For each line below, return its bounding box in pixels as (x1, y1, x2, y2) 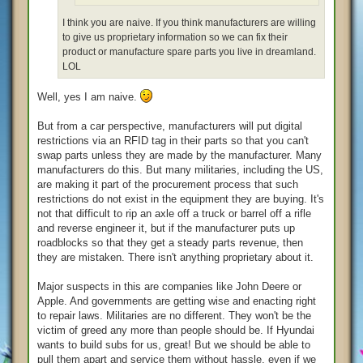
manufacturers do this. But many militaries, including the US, (37, 163, 323, 176)
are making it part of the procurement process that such (37, 177, 298, 190)
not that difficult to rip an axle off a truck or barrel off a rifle (37, 207, 311, 220)
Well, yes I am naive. (37, 90, 140, 103)
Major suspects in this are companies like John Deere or (37, 280, 301, 293)
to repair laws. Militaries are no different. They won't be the (37, 309, 311, 322)
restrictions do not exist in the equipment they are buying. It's (37, 192, 324, 205)
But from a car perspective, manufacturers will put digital (37, 119, 302, 132)
